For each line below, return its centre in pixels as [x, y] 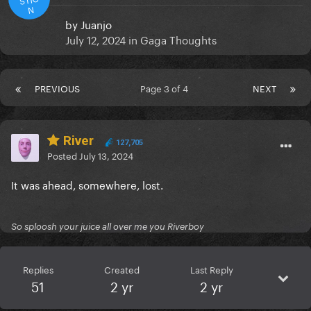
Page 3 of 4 [166, 88]
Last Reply [211, 269]
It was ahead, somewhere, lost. [87, 184]
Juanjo [96, 24]
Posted [63, 155]
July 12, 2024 [95, 39]
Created [121, 269]
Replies [38, 269]
